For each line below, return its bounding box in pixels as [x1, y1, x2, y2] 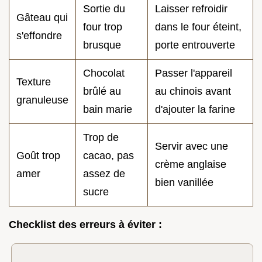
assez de [83, 167, 125, 180]
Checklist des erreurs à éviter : [9, 218, 162, 230]
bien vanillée [155, 176, 213, 188]
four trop [83, 20, 122, 33]
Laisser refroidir [155, 2, 227, 15]
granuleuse [16, 94, 68, 106]
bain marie [83, 103, 132, 115]
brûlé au [83, 85, 121, 97]
